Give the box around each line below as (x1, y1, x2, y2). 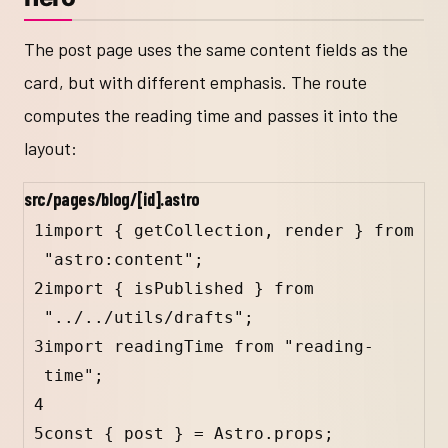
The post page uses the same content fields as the (24, 38, 408, 61)
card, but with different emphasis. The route (24, 71, 367, 94)
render (284, 221, 344, 241)
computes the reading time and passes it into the (24, 104, 398, 127)
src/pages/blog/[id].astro (24, 188, 200, 211)
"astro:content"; (44, 250, 204, 270)
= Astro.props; (184, 424, 334, 444)
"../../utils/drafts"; (44, 308, 254, 328)
